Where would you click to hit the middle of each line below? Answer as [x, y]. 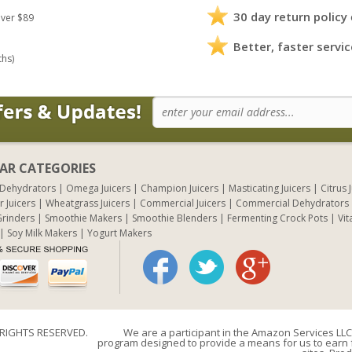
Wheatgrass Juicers [88, 203]
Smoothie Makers [83, 218]
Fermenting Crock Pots [277, 218]
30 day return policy [290, 16]
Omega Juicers [98, 188]
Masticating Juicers [269, 188]
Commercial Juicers [183, 203]
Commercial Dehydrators [292, 203]
